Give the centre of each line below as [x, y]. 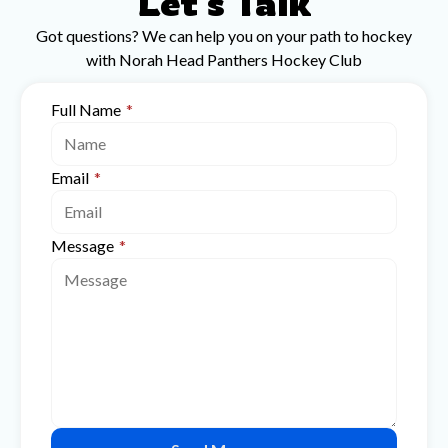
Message [82, 245]
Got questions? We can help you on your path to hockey [224, 35]
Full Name [86, 109]
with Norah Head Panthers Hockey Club [224, 59]
